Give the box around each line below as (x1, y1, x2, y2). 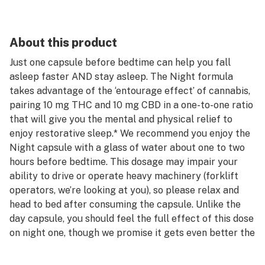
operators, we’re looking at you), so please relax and (9, 185, 239, 196)
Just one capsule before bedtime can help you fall (9, 57, 231, 68)
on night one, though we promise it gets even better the (9, 227, 255, 238)
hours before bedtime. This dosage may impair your (9, 156, 238, 167)
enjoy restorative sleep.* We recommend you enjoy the (9, 128, 250, 139)
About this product (9, 35, 117, 50)
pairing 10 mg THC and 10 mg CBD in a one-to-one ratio (9, 99, 253, 111)
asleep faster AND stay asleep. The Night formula (9, 71, 233, 82)
